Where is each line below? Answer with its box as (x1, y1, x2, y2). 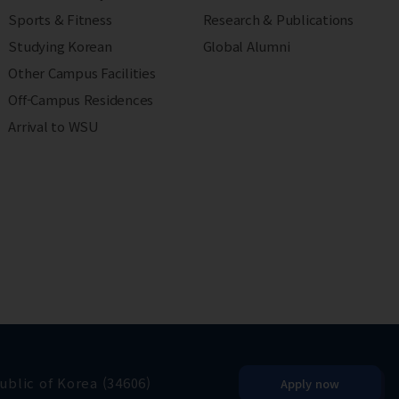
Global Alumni (202, 37, 290, 56)
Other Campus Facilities (8, 63, 156, 83)
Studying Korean (8, 37, 112, 56)
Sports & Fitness (8, 10, 112, 29)
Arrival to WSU (8, 117, 99, 136)
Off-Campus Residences (8, 90, 154, 110)
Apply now (281, 375, 339, 392)
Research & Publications (202, 10, 354, 29)
